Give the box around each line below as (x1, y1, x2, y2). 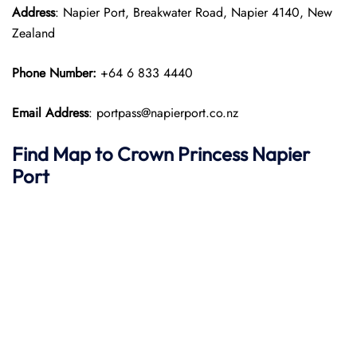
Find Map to (12, 142, 117, 166)
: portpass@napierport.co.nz (88, 104, 238, 122)
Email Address (12, 104, 88, 122)
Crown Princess (117, 142, 248, 166)
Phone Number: (12, 64, 100, 82)
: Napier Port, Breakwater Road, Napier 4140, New (55, 3, 332, 22)
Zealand (12, 24, 55, 42)
